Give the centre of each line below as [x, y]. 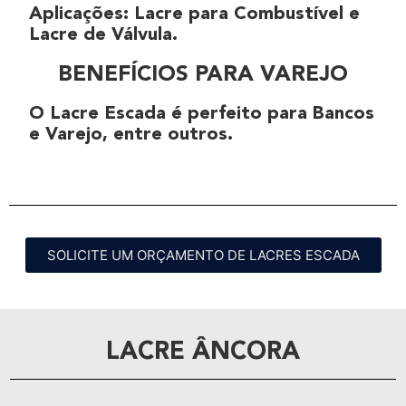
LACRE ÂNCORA [203, 353]
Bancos [343, 114]
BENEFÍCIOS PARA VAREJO [203, 75]
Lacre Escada [108, 114]
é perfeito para [239, 114]
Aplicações [76, 14]
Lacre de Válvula [101, 35]
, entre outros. [168, 135]
